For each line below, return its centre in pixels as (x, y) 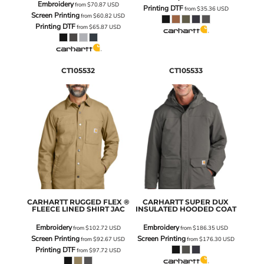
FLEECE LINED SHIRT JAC (78, 209)
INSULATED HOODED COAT (186, 209)
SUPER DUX (207, 202)
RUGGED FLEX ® (100, 202)
